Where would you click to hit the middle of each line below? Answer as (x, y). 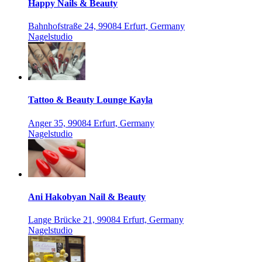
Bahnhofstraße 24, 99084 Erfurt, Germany (106, 26)
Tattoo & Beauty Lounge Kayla (90, 100)
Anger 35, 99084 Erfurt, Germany (91, 123)
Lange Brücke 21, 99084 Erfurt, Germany (106, 220)
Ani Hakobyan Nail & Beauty (87, 196)
